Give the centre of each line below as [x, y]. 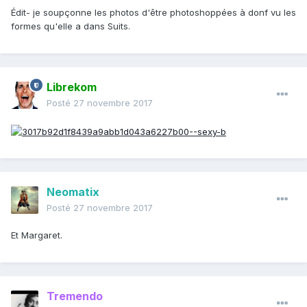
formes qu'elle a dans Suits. [72, 26]
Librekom [72, 87]
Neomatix [73, 192]
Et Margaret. [37, 235]
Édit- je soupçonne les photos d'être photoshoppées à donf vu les [153, 13]
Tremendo [75, 296]
